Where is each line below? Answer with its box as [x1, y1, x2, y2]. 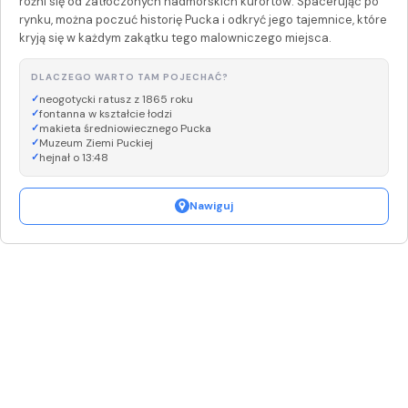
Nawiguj [189, 198, 233, 213]
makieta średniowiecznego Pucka [39, 120, 211, 136]
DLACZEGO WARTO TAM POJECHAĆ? [31, 70, 229, 83]
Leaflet [270, 228, 306, 244]
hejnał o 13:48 [39, 149, 108, 165]
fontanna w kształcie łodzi [39, 106, 172, 121]
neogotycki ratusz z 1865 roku [39, 91, 193, 107]
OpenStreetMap [325, 228, 403, 244]
